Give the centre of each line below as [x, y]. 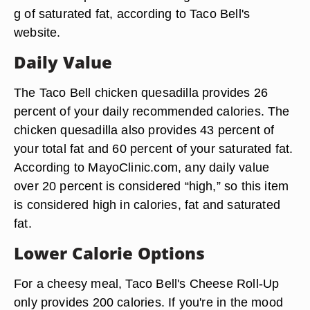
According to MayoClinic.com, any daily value [142, 167]
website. [37, 32]
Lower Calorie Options [110, 253]
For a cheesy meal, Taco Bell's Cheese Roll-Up [147, 283]
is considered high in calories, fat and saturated [147, 204]
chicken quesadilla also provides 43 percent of [144, 130]
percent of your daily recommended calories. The [152, 111]
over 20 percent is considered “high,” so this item [152, 186]
